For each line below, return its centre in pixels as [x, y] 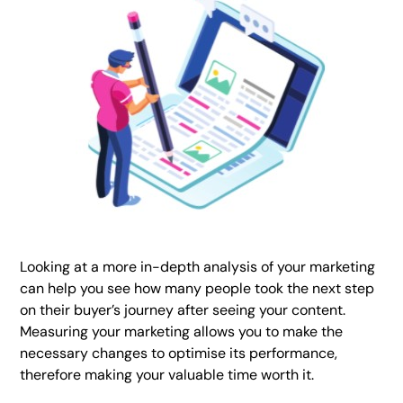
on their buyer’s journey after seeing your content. [183, 310]
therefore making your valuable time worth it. [169, 375]
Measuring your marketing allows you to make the [182, 331]
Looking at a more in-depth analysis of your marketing [198, 267]
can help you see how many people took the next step [197, 288]
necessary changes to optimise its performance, [179, 353]
